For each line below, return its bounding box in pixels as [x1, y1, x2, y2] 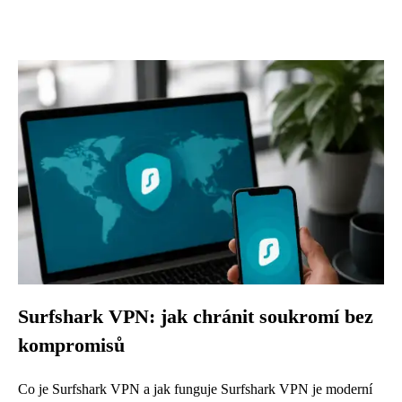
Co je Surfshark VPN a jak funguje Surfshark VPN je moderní [18, 381, 372, 397]
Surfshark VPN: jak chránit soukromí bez [18, 306, 373, 328]
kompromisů [18, 335, 125, 356]
